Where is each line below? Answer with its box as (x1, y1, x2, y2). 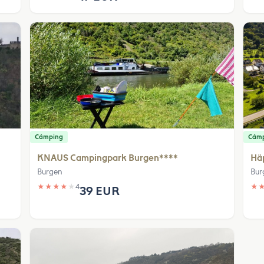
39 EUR (80, 184, 120, 198)
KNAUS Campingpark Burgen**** (37, 153, 179, 163)
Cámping (35, 133, 64, 141)
